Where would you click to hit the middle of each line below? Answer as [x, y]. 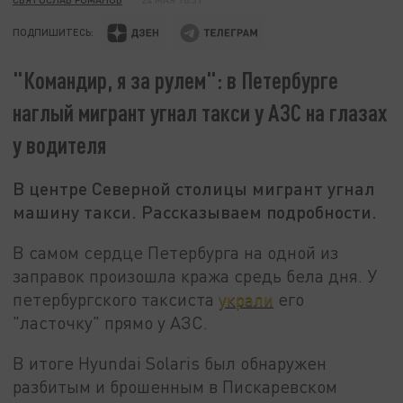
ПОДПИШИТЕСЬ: [54, 32]
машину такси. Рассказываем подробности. [195, 212]
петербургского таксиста [116, 299]
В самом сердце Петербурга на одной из [176, 252]
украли [246, 299]
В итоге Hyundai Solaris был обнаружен [170, 363]
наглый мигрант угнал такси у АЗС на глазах [200, 112]
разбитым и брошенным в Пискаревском [175, 387]
